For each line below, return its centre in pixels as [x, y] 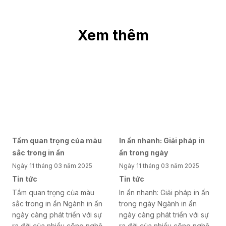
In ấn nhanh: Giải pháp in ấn [164, 193]
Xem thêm [113, 35]
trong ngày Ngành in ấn [158, 204]
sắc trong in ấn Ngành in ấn [57, 204]
